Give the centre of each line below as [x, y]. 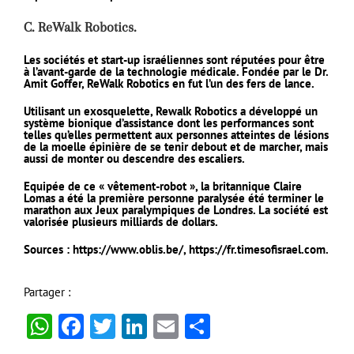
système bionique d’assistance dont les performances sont [169, 122]
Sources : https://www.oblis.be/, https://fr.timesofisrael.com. [176, 249]
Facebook [134, 326]
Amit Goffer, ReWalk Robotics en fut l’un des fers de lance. [169, 83]
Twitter [153, 326]
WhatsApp [107, 326]
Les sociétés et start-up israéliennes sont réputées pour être [174, 59]
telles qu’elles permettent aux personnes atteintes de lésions [176, 134]
